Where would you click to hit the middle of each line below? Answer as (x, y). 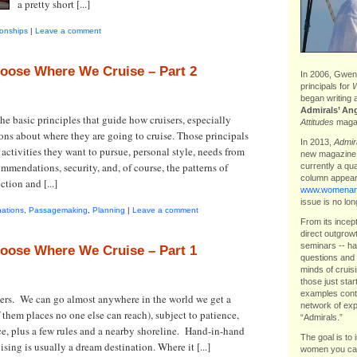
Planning (108, 210)
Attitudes (317, 122)
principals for (326, 86)
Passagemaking (58, 210)
